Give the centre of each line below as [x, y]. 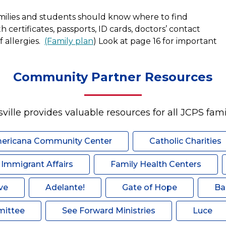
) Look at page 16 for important [155, 41]
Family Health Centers [156, 164]
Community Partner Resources [113, 77]
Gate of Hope [149, 187]
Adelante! [65, 187]
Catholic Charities [185, 141]
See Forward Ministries [108, 211]
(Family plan [69, 41]
